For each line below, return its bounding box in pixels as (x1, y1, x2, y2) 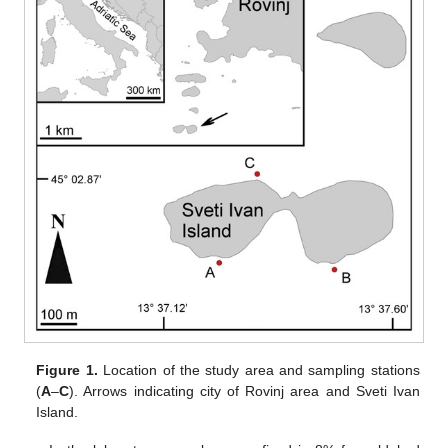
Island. (36, 404, 79, 421)
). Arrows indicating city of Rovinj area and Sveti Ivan (69, 383, 420, 400)
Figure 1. (36, 362, 98, 379)
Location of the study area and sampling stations (97, 362, 420, 379)
